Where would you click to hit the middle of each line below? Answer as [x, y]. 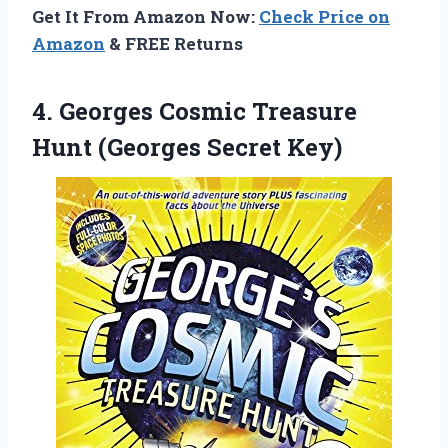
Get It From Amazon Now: [145, 16]
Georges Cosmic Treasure [208, 110]
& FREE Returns [174, 43]
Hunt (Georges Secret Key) [187, 146]
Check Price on [324, 16]
